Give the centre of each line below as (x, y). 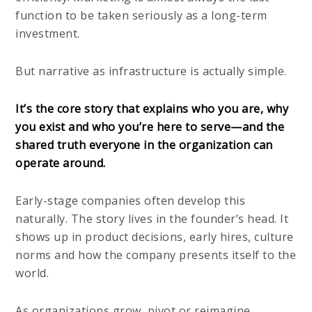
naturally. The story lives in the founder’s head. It (152, 218)
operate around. (61, 163)
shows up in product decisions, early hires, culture (155, 236)
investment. (48, 33)
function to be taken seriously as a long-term (141, 15)
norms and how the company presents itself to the (156, 255)
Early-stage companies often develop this (131, 200)
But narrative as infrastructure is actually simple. (151, 71)
